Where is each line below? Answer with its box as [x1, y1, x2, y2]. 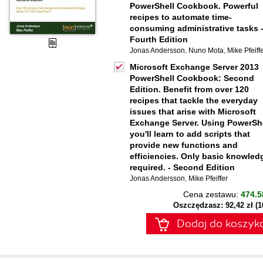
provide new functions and [130, 140, 238, 150]
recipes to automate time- [130, 12, 232, 22]
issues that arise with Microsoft [130, 107, 256, 116]
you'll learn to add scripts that [130, 129, 250, 139]
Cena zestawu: [183, 190, 241, 199]
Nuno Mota [188, 46, 224, 55]
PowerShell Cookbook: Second [130, 73, 254, 83]
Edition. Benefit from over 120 [130, 85, 249, 94]
